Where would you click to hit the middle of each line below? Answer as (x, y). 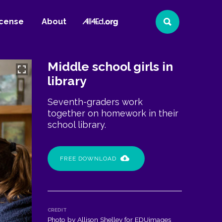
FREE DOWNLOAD (88, 159)
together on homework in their (113, 113)
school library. (77, 125)
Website (98, 29)
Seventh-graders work (95, 102)
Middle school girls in (110, 67)
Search (180, 26)
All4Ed (95, 20)
